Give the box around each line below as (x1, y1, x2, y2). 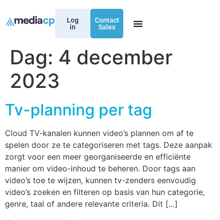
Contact (94, 16, 119, 24)
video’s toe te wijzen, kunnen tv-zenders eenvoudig (5, 175, 196, 185)
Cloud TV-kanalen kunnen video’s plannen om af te (5, 128, 193, 138)
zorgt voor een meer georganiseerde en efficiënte (5, 152, 191, 162)
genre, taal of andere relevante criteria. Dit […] (5, 199, 178, 209)
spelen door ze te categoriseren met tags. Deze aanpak (5, 140, 212, 150)
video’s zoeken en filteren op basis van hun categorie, (5, 187, 205, 197)
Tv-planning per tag (5, 100, 152, 119)
